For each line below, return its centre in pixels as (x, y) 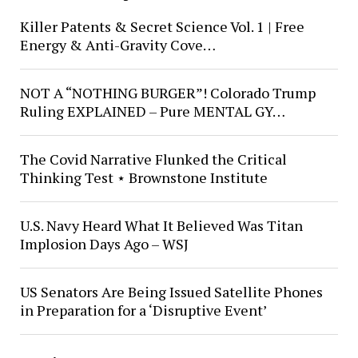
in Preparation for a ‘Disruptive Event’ (143, 310)
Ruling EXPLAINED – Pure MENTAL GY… (152, 111)
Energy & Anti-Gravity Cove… (117, 45)
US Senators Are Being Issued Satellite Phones (171, 292)
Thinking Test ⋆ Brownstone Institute (143, 178)
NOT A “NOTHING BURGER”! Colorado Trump (167, 93)
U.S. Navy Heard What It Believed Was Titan (161, 226)
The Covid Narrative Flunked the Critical (153, 159)
